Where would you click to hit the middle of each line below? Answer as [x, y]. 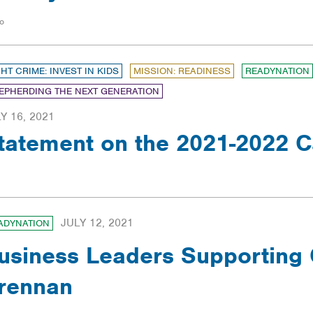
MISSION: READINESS [182, 71]
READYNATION [277, 71]
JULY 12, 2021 [97, 223]
